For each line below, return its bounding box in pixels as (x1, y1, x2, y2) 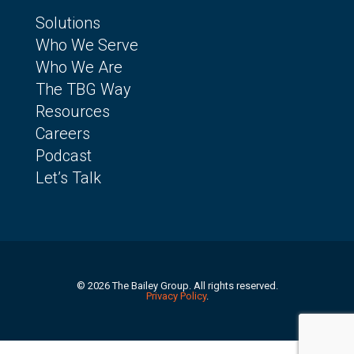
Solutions (35, 13, 100, 33)
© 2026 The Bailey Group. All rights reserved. (76, 280, 278, 292)
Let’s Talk (35, 168, 101, 188)
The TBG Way (35, 80, 131, 100)
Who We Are (35, 58, 122, 77)
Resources (35, 102, 110, 122)
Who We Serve (35, 36, 138, 55)
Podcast (35, 146, 92, 166)
